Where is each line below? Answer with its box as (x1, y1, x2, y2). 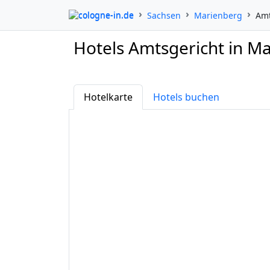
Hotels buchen (153, 90, 219, 104)
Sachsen (147, 9, 181, 21)
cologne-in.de (78, 8, 134, 20)
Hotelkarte (84, 90, 133, 104)
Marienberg (194, 9, 242, 21)
